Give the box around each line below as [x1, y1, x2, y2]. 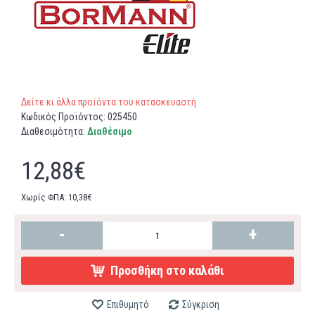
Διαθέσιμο [87, 126, 132, 137]
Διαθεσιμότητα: [21, 126, 87, 137]
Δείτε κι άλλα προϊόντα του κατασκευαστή [21, 96, 196, 108]
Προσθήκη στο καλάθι [110, 263, 224, 278]
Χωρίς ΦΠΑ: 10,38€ [21, 192, 92, 202]
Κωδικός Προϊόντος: [21, 111, 108, 122]
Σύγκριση [182, 299, 219, 310]
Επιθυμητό [107, 299, 149, 310]
